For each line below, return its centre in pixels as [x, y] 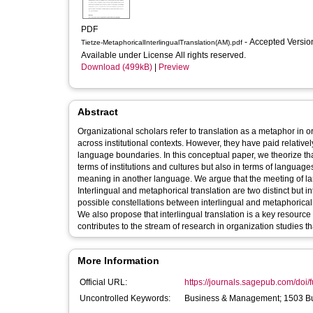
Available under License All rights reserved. [165, 55]
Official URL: [103, 282]
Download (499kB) [117, 67]
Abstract [98, 112]
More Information [118, 261]
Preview [174, 67]
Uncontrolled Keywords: [125, 298]
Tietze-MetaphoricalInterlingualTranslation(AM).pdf [162, 42]
